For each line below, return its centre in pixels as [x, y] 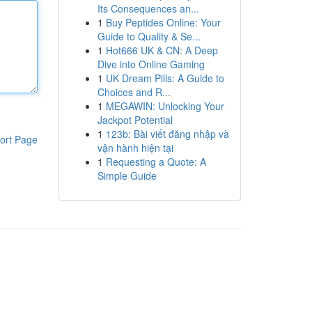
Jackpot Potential [135, 120]
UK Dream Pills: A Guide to [165, 78]
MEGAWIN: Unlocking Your [165, 106]
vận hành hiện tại [135, 148]
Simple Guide [127, 175]
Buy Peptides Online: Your [163, 22]
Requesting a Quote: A [156, 162]
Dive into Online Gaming [151, 64]
